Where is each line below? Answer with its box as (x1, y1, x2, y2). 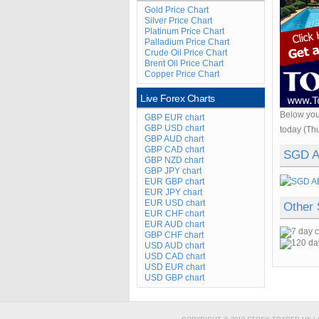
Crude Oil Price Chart (145, 48, 227, 58)
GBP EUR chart (145, 113, 204, 122)
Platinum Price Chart (145, 26, 224, 36)
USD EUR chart (145, 262, 205, 272)
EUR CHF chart (145, 209, 204, 219)
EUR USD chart (145, 198, 205, 208)
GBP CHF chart (145, 230, 204, 240)
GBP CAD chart (145, 145, 204, 155)
